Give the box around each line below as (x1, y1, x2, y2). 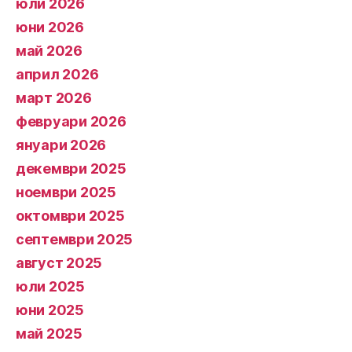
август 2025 (16, 255, 103, 271)
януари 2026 (16, 137, 107, 153)
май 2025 (16, 325, 82, 342)
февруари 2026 (16, 113, 126, 130)
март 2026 (16, 90, 92, 106)
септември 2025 (16, 231, 134, 247)
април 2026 (16, 66, 99, 82)
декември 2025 (16, 160, 126, 177)
